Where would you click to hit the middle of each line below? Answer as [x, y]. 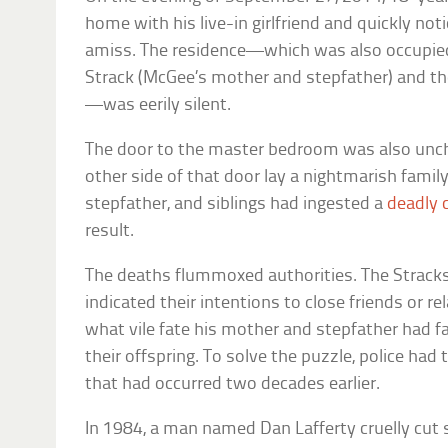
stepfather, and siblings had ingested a [236, 205]
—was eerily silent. [158, 106]
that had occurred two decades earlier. [233, 385]
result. [110, 232]
